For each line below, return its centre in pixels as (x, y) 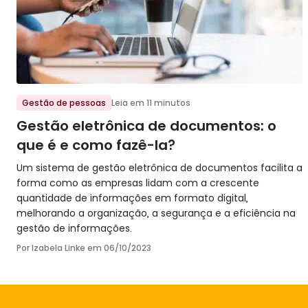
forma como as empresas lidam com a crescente (138, 183)
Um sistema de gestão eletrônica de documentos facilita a (159, 168)
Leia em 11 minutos (151, 103)
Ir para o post (53, 91)
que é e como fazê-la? (96, 145)
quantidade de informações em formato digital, (132, 198)
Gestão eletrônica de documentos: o (146, 126)
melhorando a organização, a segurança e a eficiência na (156, 213)
